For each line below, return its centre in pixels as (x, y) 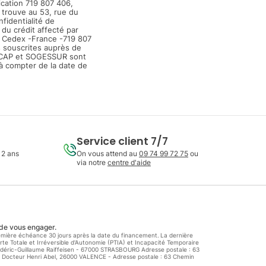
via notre (92, 162)
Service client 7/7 (122, 141)
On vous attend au (108, 153)
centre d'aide (129, 162)
